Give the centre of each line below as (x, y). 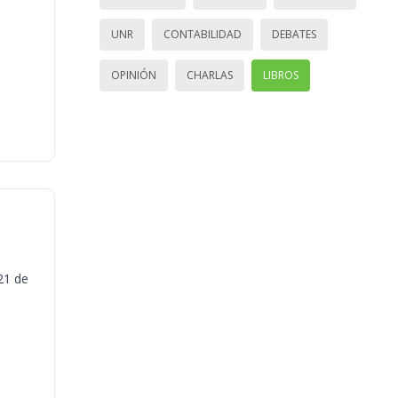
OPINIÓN (134, 76)
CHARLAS (210, 76)
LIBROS (281, 76)
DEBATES (294, 35)
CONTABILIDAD (203, 35)
